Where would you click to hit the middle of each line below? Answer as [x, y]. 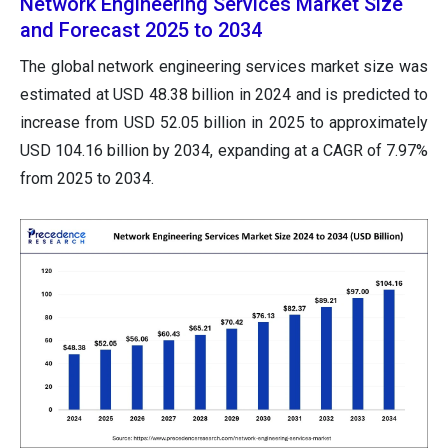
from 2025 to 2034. [87, 178]
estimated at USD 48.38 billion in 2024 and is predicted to [224, 94]
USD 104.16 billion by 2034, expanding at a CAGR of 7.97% [224, 150]
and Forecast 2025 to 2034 [141, 29]
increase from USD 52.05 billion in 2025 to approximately [224, 122]
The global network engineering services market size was [224, 66]
